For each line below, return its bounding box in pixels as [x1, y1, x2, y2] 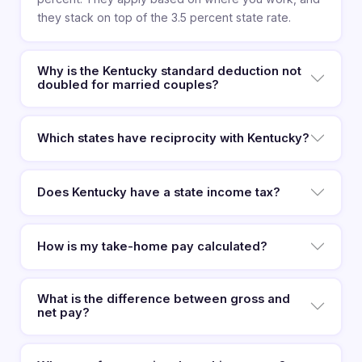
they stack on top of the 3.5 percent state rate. [36, 11, 291, 25]
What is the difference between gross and [36, 292, 290, 307]
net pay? [36, 305, 90, 321]
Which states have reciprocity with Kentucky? [36, 130, 309, 145]
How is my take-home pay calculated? [36, 238, 267, 254]
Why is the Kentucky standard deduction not [36, 64, 301, 79]
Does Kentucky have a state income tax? [36, 184, 280, 200]
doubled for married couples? [36, 78, 219, 93]
